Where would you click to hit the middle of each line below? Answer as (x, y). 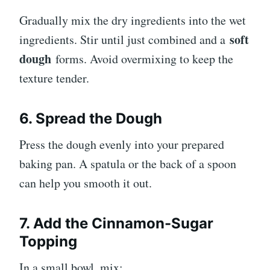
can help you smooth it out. (86, 183)
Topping (48, 241)
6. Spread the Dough (91, 118)
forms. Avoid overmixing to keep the (142, 58)
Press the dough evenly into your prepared (122, 144)
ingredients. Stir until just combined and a (124, 39)
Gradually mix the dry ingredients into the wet (133, 20)
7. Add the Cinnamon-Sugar (116, 223)
